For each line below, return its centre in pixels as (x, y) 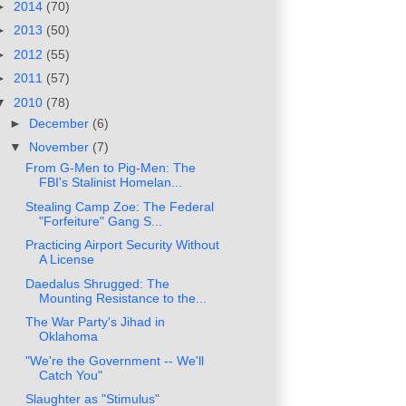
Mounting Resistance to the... (122, 298)
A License (66, 260)
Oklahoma (68, 337)
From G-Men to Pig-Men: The (110, 168)
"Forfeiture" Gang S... (100, 221)
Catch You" (70, 375)
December (60, 123)
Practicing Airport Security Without (122, 245)
